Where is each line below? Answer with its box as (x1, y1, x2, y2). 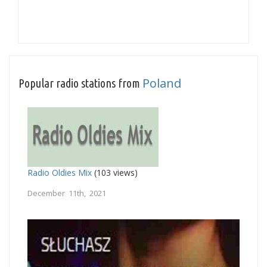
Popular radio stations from (18, 76, 142, 90)
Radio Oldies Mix (27, 166, 92, 178)
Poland (142, 74, 181, 91)
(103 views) (92, 166, 138, 178)
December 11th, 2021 (27, 187, 106, 198)
